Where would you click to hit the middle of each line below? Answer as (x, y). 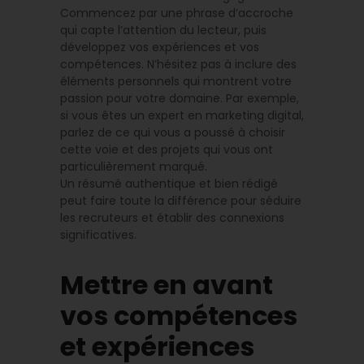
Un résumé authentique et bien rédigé (169, 184)
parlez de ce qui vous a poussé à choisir (173, 133)
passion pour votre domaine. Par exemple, (180, 99)
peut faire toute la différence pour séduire (181, 201)
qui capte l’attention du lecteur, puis (163, 30)
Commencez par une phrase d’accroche (177, 13)
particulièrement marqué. (134, 167)
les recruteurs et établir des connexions (172, 218)
